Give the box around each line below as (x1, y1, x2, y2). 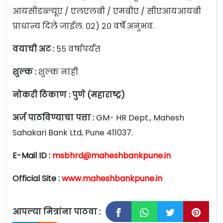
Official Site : (12, 173, 62, 185)
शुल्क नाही (38, 66, 80, 78)
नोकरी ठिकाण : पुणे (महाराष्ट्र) (12, 89, 125, 101)
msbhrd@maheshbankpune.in (52, 150, 171, 162)
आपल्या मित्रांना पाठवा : (12, 206, 101, 218)
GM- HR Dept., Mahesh (96, 112, 184, 124)
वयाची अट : (12, 43, 56, 55)
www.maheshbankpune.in (62, 173, 162, 185)
